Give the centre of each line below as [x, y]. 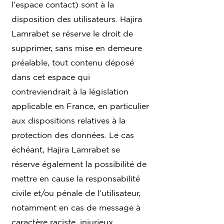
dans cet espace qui [51, 77]
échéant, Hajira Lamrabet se [66, 149]
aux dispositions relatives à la [68, 120]
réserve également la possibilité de [79, 164]
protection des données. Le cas [73, 135]
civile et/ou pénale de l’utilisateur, [76, 193]
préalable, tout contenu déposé [73, 62]
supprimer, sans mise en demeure [77, 48]
